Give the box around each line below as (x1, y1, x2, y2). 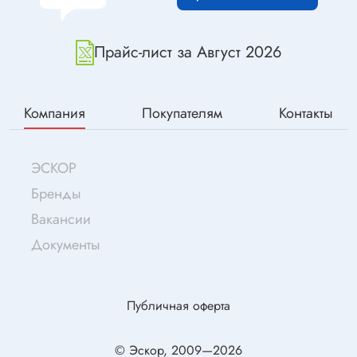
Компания (24, 103, 85, 124)
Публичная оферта (127, 296, 230, 315)
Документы (31, 234, 100, 255)
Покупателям (142, 103, 222, 124)
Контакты (279, 103, 333, 124)
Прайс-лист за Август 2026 (93, 41, 282, 64)
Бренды (31, 183, 81, 204)
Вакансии (31, 209, 91, 229)
